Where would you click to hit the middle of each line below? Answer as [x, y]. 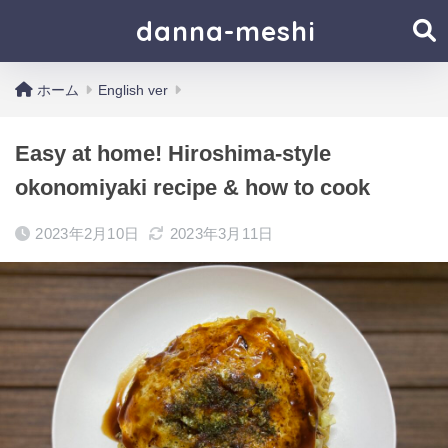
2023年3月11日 [221, 233]
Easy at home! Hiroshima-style [173, 153]
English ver [133, 90]
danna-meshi [226, 31]
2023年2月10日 [87, 233]
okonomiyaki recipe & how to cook [192, 187]
